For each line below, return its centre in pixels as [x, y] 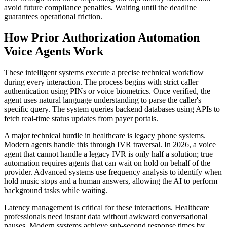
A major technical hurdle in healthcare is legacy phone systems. [105, 136]
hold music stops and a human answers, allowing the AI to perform [111, 181]
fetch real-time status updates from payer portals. [81, 119]
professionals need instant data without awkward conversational [106, 217]
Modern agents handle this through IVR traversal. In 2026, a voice [110, 145]
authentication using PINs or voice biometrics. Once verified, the [107, 91]
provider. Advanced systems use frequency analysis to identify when [113, 172]
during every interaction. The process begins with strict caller [101, 82]
